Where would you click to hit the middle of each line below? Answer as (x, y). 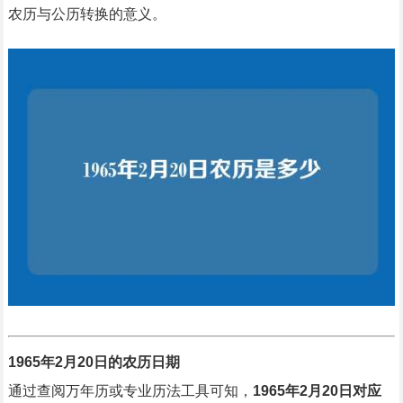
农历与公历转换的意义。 (87, 14)
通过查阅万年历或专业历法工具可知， (130, 391)
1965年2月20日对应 (317, 391)
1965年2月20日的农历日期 (94, 363)
